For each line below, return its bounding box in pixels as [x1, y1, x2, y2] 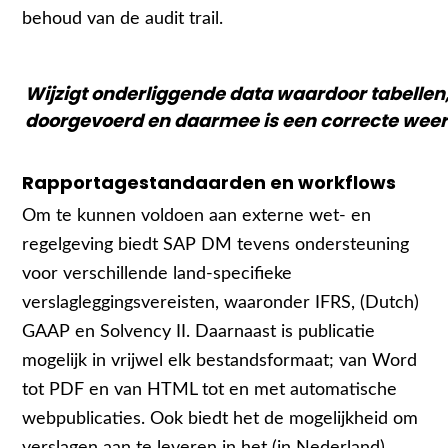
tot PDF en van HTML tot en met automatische [22, 380, 398, 398]
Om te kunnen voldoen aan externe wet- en [22, 206, 372, 224]
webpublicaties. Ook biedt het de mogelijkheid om [22, 409, 419, 427]
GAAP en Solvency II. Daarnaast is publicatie [22, 322, 376, 340]
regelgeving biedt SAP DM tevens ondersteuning [22, 235, 410, 253]
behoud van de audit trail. [22, 9, 224, 27]
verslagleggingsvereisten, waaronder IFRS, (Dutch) [22, 293, 420, 311]
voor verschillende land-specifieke [22, 264, 293, 282]
